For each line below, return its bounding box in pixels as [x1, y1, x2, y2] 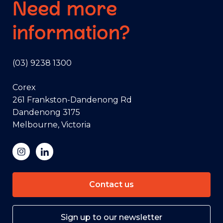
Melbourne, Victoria [12, 119, 91, 129]
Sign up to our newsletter [61, 212, 162, 222]
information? [12, 19, 130, 46]
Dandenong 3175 [12, 107, 80, 117]
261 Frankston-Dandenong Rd [12, 95, 132, 105]
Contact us [89, 179, 134, 189]
